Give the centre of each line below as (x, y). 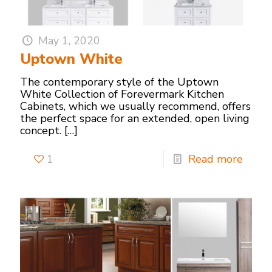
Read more (216, 159)
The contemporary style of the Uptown (119, 82)
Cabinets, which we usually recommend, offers (135, 106)
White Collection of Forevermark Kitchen (122, 94)
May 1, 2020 (70, 40)
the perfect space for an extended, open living (135, 118)
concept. (41, 130)
